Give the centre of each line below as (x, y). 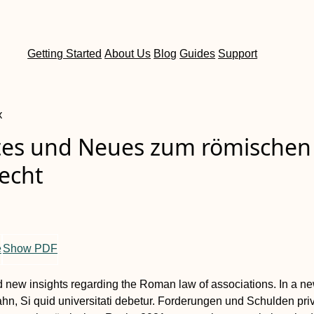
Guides (198, 54)
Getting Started (65, 54)
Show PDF (30, 249)
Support (238, 54)
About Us (128, 54)
